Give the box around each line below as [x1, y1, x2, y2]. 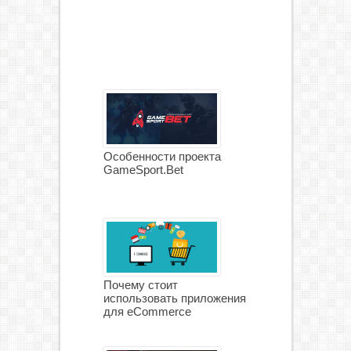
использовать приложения [103, 291, 246, 305]
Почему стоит [103, 277, 178, 291]
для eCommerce [103, 304, 191, 318]
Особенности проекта [103, 149, 221, 163]
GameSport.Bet [103, 162, 183, 176]
